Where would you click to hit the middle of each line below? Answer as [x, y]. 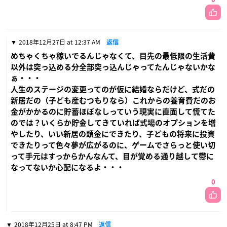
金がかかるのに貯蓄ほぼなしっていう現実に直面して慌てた [113, 111]
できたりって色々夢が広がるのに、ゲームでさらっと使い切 [113, 145]
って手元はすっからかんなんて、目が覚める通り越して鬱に [112, 156]
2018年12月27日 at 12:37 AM [60, 42]
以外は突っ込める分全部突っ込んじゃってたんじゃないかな [113, 67]
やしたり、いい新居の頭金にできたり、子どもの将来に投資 [113, 134]
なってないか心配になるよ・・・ [67, 167]
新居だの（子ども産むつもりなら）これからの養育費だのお [113, 100]
